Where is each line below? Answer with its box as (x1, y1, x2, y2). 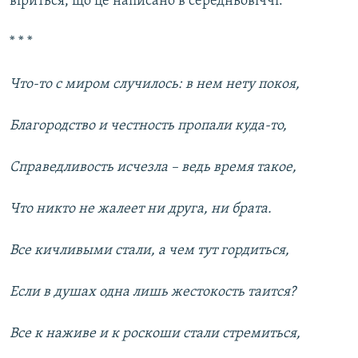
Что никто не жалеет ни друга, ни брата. (10, 201, 272, 217)
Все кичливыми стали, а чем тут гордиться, (10, 243, 289, 259)
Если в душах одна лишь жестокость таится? (10, 284, 296, 300)
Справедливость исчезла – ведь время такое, (10, 160, 296, 176)
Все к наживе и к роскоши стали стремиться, (10, 326, 300, 342)
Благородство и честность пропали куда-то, (10, 118, 287, 134)
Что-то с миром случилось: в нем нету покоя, (10, 77, 300, 93)
